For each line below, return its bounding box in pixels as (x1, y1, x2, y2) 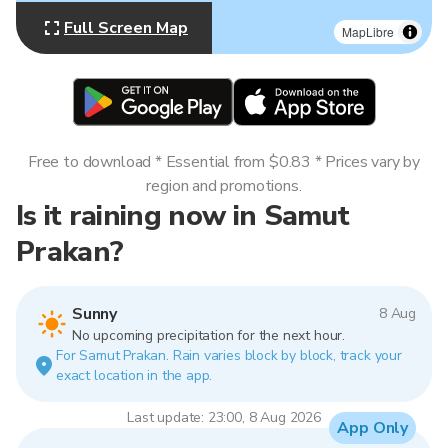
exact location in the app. (56, 366, 213, 385)
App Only (337, 417, 408, 439)
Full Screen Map (64, 17, 188, 39)
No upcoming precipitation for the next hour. (72, 326, 345, 345)
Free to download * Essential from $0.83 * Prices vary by (28, 151, 420, 173)
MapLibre (342, 23, 394, 40)
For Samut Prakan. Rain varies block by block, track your (56, 346, 402, 365)
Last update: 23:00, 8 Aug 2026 (127, 408, 321, 427)
